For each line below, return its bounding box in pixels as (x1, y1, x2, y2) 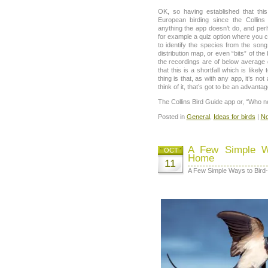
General (186, 113, 210, 121)
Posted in (157, 113, 187, 121)
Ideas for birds (213, 113, 255, 121)
